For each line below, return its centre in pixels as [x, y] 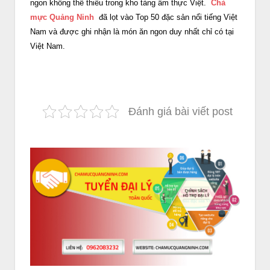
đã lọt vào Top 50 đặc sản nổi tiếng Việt [168, 17]
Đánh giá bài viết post [181, 111]
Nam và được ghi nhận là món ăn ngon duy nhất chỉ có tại [132, 31]
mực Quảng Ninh [62, 17]
